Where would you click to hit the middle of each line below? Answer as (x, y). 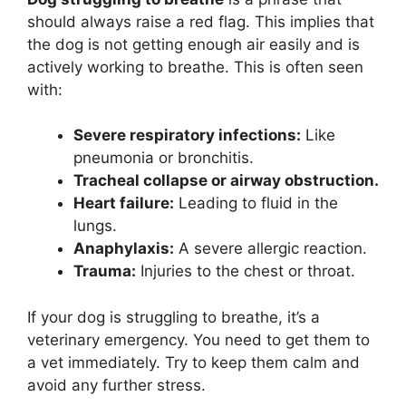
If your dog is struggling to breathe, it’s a (174, 317)
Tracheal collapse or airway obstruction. (226, 181)
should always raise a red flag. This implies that (201, 21)
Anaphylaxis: (124, 249)
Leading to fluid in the (256, 203)
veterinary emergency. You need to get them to (198, 339)
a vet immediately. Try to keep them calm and (193, 362)
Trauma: (105, 271)
